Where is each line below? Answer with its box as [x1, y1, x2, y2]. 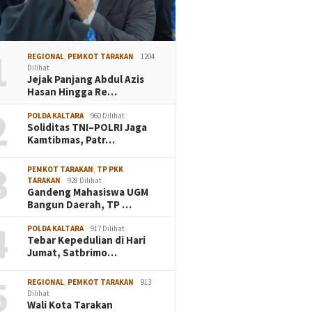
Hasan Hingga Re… [27, 84, 118, 98]
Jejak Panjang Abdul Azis [27, 72, 145, 86]
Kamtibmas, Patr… [27, 132, 116, 146]
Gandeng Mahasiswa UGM [27, 185, 149, 198]
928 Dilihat [68, 175, 102, 185]
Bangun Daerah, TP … [27, 197, 132, 211]
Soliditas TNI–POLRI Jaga [27, 120, 148, 134]
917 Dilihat [91, 223, 125, 233]
